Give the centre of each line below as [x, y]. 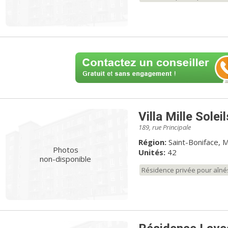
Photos [65, 150]
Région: [152, 142]
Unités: [152, 152]
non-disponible [66, 159]
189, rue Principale [164, 127]
